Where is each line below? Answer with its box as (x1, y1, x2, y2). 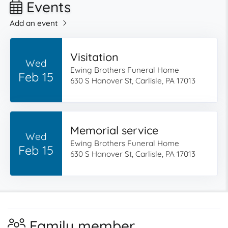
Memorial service (70, 123, 158, 137)
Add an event (10, 18, 59, 28)
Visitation (70, 50, 119, 64)
